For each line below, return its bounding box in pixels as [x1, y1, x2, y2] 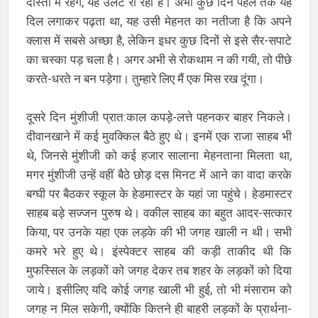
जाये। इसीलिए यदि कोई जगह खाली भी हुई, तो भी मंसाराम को [26, 282, 292, 297]
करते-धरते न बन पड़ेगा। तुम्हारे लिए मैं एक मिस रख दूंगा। [26, 71, 264, 86]
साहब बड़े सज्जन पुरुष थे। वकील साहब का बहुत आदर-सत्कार [26, 205, 292, 220]
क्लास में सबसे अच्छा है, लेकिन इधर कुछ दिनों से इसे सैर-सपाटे [26, 33, 292, 48]
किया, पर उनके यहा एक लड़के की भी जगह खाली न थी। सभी [26, 224, 292, 239]
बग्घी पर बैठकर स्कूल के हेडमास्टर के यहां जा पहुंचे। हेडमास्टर [26, 186, 292, 201]
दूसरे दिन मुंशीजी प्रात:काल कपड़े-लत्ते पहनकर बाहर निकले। [26, 109, 292, 124]
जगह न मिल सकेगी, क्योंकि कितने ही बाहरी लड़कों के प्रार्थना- [26, 301, 292, 316]
